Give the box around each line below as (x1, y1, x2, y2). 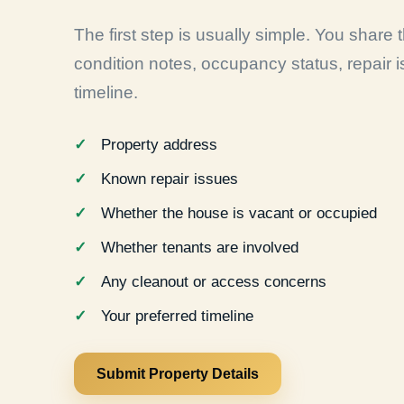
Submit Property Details (96, 366, 259, 382)
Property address (101, 136, 217, 154)
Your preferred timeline (101, 308, 253, 326)
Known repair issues (101, 170, 238, 188)
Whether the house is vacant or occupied (101, 205, 377, 223)
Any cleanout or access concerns (101, 273, 326, 291)
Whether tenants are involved (101, 239, 298, 257)
